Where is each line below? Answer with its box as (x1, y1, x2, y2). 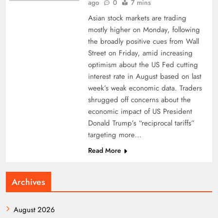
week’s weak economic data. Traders (88, 83, 202, 93)
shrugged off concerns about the (88, 94, 191, 105)
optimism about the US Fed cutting (88, 59, 198, 70)
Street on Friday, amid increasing (88, 48, 193, 58)
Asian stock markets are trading (88, 13, 186, 23)
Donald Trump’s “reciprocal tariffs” (88, 118, 195, 128)
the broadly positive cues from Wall (88, 36, 199, 47)
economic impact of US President (88, 106, 192, 117)
